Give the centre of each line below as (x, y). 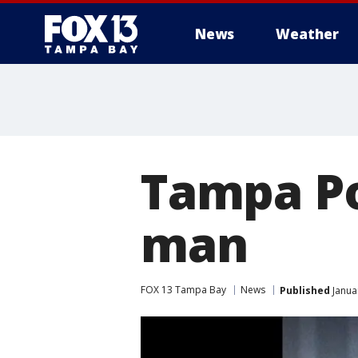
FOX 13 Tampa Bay (183, 290)
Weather (307, 34)
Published (305, 290)
